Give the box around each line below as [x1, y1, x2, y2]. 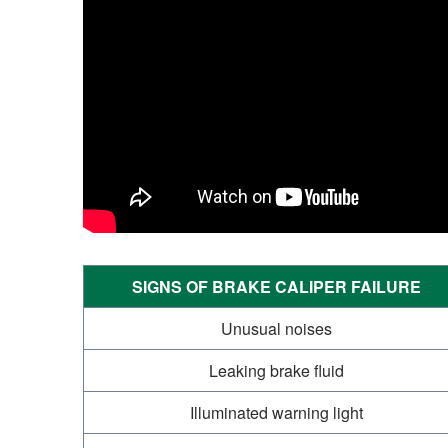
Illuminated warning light [190, 401, 363, 424]
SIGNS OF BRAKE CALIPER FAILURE [132, 275, 421, 298]
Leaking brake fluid [209, 359, 344, 382]
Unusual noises [221, 317, 332, 340]
